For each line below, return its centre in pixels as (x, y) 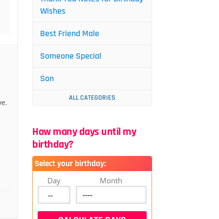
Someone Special (71, 56)
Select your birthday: (70, 164)
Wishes (53, 11)
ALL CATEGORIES (92, 98)
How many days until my (84, 132)
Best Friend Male (70, 33)
